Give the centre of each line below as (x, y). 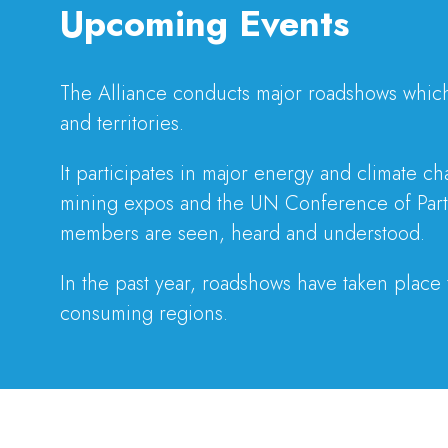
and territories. (122, 123)
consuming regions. (144, 313)
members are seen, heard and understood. (242, 233)
